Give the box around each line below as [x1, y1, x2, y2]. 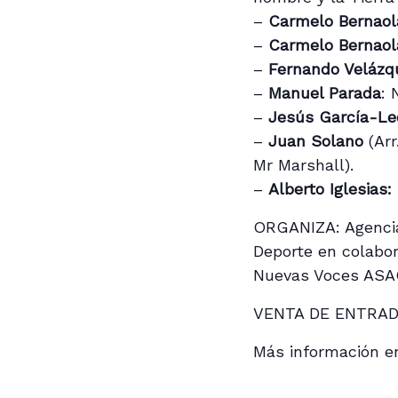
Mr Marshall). [253, 155, 354, 174]
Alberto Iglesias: [268, 179, 393, 198]
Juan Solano [268, 131, 364, 150]
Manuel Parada [263, 83, 382, 102]
